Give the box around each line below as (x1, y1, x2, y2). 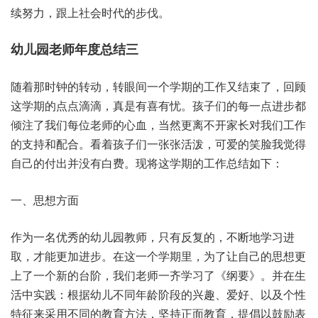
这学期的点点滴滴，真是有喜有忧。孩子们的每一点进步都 (11, 97, 306, 114)
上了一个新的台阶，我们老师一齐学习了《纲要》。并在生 (11, 267, 306, 283)
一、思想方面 (11, 192, 79, 208)
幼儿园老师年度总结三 (11, 40, 138, 58)
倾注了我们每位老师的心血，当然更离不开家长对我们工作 (11, 116, 306, 133)
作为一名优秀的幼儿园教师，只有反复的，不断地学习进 (11, 229, 295, 245)
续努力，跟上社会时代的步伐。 (11, 4, 170, 21)
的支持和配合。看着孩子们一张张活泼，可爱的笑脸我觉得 (11, 136, 306, 152)
